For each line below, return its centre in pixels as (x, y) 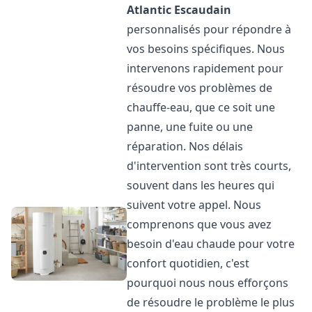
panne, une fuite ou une (190, 127)
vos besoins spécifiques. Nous (206, 49)
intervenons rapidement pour (205, 68)
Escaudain (203, 10)
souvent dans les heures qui (201, 185)
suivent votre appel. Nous (194, 205)
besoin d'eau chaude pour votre (211, 244)
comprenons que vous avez (200, 224)
